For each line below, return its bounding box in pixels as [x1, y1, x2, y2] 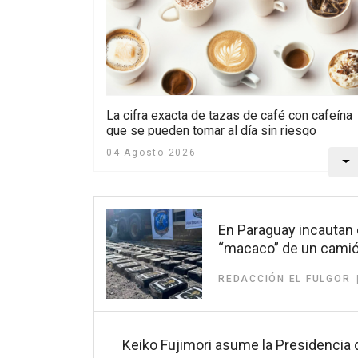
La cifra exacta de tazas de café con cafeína [106, 108, 352, 124]
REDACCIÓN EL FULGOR [218, 273, 351, 285]
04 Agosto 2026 [106, 147, 197, 159]
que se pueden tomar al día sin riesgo [106, 123, 316, 139]
